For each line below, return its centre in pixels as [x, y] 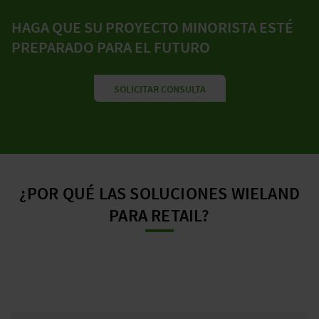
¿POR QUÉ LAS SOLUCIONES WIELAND [159, 194]
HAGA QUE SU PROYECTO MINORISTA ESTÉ [152, 27]
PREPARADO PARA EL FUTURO [111, 47]
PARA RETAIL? [159, 216]
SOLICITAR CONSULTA [159, 89]
